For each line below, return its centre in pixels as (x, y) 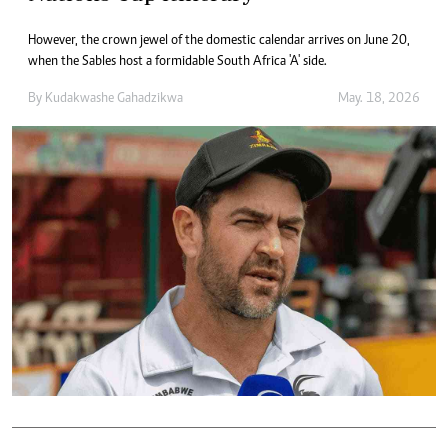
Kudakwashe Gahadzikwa (114, 99)
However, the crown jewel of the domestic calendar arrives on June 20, (219, 41)
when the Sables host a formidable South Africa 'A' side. (177, 62)
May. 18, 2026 (379, 99)
